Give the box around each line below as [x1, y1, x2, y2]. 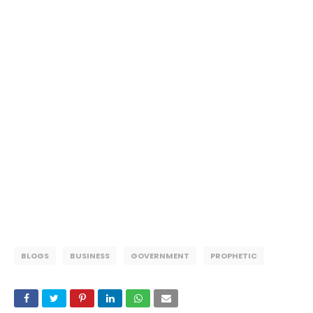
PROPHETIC [210, 250, 257, 261]
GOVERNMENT [131, 250, 189, 261]
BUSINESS [70, 250, 110, 261]
